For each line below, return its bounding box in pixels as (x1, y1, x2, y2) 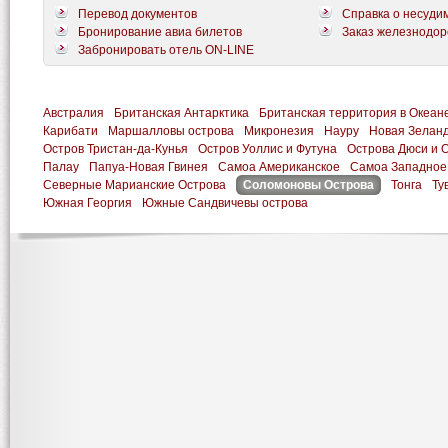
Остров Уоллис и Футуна (198, 142, 337, 156)
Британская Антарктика (114, 106, 249, 120)
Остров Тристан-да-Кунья (43, 142, 188, 156)
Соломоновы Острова (243, 178, 374, 192)
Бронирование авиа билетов (78, 25, 242, 39)
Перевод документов (78, 7, 197, 21)
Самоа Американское (218, 160, 340, 174)
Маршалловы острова (108, 124, 234, 138)
